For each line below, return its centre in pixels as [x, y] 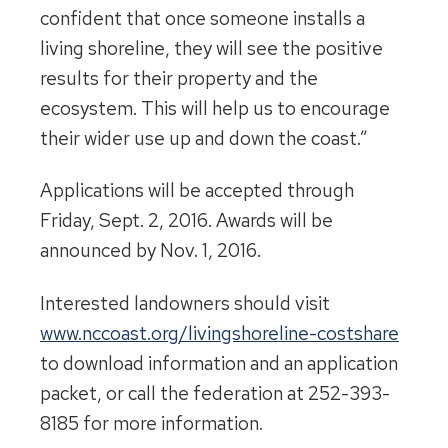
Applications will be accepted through [197, 191]
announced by [100, 251]
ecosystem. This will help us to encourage [215, 108]
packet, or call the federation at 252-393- [215, 394]
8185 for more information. [151, 424]
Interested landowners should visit [185, 304]
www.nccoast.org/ [114, 334]
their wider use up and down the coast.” [204, 138]
